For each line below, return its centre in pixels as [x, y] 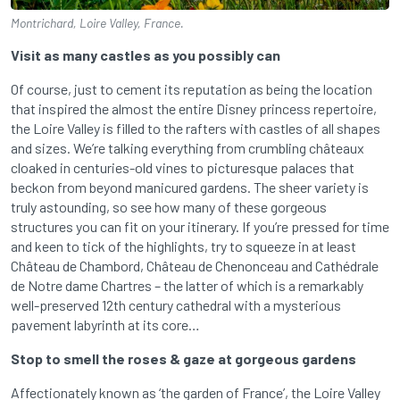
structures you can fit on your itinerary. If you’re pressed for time [200, 226]
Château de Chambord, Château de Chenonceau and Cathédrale [195, 265]
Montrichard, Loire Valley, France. [97, 22]
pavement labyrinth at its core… [105, 324]
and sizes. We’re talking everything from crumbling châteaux [187, 147]
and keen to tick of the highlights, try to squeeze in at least [183, 246]
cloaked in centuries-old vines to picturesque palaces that [183, 167]
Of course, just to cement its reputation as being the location [192, 88]
